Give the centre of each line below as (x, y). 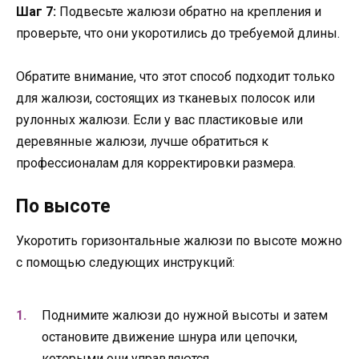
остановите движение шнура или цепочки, (169, 337)
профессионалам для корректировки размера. (156, 163)
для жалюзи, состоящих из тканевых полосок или (165, 99)
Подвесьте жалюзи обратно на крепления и (189, 12)
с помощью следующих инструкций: (125, 263)
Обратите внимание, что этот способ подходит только (175, 77)
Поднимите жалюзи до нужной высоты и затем (185, 315)
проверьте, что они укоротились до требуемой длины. (178, 34)
